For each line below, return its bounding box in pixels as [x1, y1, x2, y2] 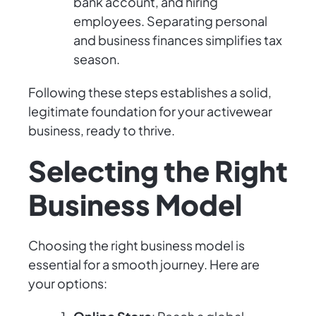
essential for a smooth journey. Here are [28, 256, 260, 273]
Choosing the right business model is [28, 237, 245, 254]
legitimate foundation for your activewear [28, 103, 272, 120]
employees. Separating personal [73, 13, 267, 30]
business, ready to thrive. [28, 122, 175, 139]
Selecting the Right [28, 152, 288, 189]
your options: [28, 275, 107, 292]
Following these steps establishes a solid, [28, 84, 272, 101]
